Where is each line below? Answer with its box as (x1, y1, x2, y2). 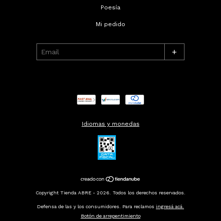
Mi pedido (96, 20, 125, 28)
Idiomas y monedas (81, 120, 140, 127)
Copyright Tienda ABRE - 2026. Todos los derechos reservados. (36, 189, 185, 195)
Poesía (101, 3, 120, 11)
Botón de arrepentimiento (80, 213, 141, 219)
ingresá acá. (156, 203, 184, 209)
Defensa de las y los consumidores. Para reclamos (37, 203, 154, 209)
